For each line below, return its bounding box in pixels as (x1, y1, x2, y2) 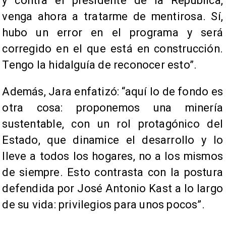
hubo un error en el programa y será (2, 26, 223, 39)
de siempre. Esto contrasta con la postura (2, 166, 223, 179)
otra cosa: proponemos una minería (2, 101, 223, 115)
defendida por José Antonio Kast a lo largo (2, 182, 223, 195)
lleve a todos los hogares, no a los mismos (2, 150, 223, 163)
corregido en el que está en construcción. (2, 42, 223, 55)
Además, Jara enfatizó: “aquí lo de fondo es (2, 85, 223, 98)
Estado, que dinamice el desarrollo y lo (2, 134, 223, 147)
